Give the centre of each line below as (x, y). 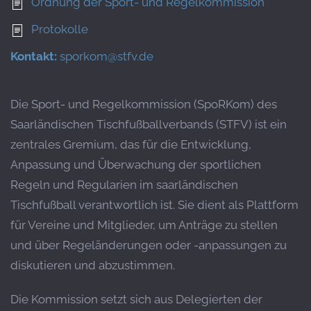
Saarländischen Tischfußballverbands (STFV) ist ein (149, 124)
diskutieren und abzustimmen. (93, 265)
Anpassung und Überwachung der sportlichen (136, 165)
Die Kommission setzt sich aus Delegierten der (136, 299)
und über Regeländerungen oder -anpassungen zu (149, 245)
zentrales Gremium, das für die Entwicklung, (131, 144)
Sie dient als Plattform (238, 205)
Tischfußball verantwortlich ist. (93, 205)
